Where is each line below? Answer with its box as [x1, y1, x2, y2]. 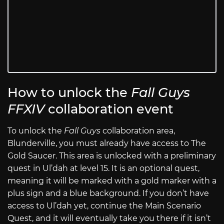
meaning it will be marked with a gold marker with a [7, 176, 216, 186]
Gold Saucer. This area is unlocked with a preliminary [7, 151, 216, 161]
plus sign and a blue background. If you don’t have [7, 188, 209, 198]
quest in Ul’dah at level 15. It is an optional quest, [7, 163, 199, 173]
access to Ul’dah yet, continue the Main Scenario [7, 201, 201, 211]
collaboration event [48, 101, 173, 117]
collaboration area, [102, 126, 175, 136]
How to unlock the [7, 84, 131, 100]
